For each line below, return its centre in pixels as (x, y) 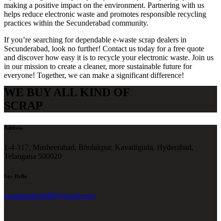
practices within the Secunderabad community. (76, 23)
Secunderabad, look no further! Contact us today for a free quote (104, 49)
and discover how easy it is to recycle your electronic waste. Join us (109, 58)
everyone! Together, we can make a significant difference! (94, 75)
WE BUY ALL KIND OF (67, 92)
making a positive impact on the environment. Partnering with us (104, 5)
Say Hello (16, 176)
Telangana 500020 (33, 156)
